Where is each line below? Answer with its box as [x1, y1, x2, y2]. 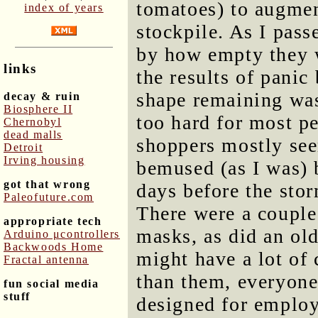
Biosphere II [4, 102, 73, 115]
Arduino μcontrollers [4, 227, 120, 240]
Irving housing [4, 153, 85, 166]
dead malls [4, 128, 62, 141]
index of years [24, 1, 104, 14]
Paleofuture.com [4, 190, 94, 203]
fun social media [4, 277, 99, 290]
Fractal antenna [4, 253, 89, 265]
